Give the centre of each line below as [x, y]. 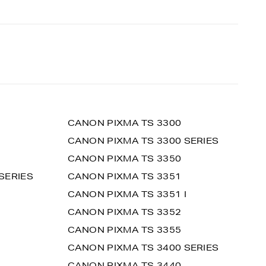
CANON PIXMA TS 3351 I [127, 194]
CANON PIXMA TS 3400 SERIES [143, 248]
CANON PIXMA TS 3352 [124, 212]
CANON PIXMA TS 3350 [124, 159]
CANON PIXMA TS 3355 [124, 230]
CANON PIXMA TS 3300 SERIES [143, 141]
